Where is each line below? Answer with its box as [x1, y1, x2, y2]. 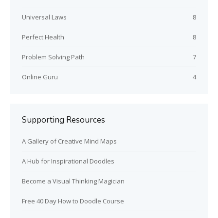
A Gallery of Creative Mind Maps [22, 136, 117, 145]
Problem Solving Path [22, 52, 85, 61]
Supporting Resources [22, 114, 105, 126]
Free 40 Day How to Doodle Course [22, 196, 124, 205]
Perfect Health [22, 32, 64, 41]
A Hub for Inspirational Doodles [22, 156, 114, 165]
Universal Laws [22, 12, 67, 21]
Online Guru [22, 72, 58, 81]
